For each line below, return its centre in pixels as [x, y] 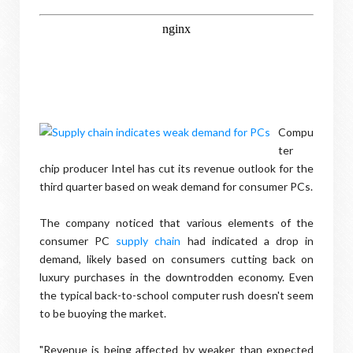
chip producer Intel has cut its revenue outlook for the [176, 168]
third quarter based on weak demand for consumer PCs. [176, 186]
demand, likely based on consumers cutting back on [176, 259]
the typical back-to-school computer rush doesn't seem [176, 295]
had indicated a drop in [247, 241]
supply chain [149, 241]
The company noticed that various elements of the [176, 223]
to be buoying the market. [103, 313]
